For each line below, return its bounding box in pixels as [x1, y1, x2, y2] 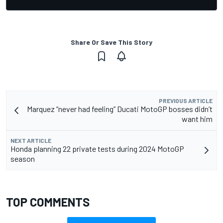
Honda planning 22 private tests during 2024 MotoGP [10, 144, 184, 154]
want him [182, 114, 213, 124]
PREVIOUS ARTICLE [159, 97, 213, 105]
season [10, 154, 35, 164]
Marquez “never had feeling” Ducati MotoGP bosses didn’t [27, 104, 213, 114]
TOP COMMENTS [6, 195, 90, 210]
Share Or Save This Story [71, 38, 152, 47]
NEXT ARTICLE [10, 137, 51, 144]
